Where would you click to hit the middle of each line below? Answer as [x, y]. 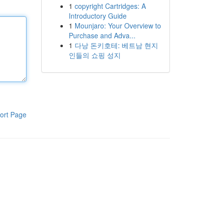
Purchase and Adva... [102, 35]
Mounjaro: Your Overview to [118, 26]
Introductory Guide [97, 16]
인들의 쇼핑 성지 [95, 55]
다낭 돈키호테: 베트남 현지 [116, 45]
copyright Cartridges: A [110, 6]
